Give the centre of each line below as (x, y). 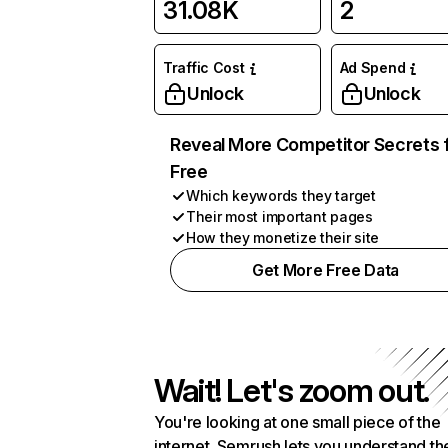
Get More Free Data (325, 270)
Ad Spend (372, 67)
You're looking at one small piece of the (297, 422)
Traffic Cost (204, 67)
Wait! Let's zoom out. (292, 390)
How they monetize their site (283, 237)
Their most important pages (279, 216)
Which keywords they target (281, 195)
